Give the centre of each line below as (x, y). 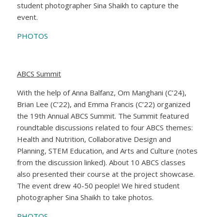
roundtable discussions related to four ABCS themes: (105, 127)
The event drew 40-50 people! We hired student (98, 185)
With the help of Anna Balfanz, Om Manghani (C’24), (102, 92)
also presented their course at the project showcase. (106, 174)
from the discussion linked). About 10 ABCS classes (101, 162)
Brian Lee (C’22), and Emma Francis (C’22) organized (104, 104)
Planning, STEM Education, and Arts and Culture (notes (107, 150)
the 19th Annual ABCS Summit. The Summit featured (103, 116)
